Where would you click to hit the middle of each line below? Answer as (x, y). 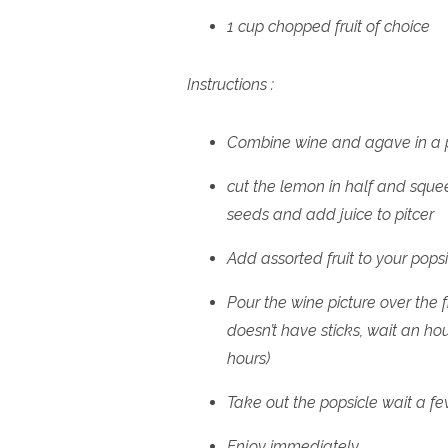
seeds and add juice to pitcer (330, 214)
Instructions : (232, 84)
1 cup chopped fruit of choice (330, 26)
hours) (250, 358)
